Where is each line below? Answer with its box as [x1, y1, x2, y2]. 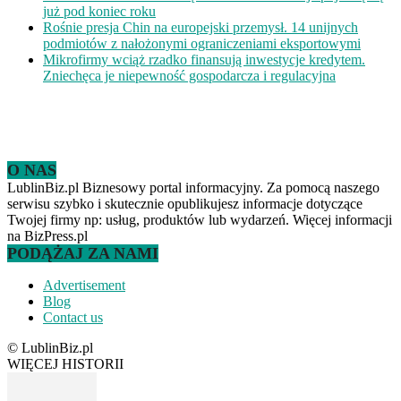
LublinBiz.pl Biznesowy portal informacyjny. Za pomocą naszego [7, 179, 380, 195]
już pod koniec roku [43, 3, 156, 19]
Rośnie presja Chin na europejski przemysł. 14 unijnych [43, 19, 358, 35]
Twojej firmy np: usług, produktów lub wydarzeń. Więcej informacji [7, 211, 392, 227]
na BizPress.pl [7, 227, 88, 243]
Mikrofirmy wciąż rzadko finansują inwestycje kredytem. [43, 51, 365, 67]
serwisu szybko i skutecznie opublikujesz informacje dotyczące [7, 195, 363, 211]
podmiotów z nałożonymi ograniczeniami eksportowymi [43, 35, 361, 51]
